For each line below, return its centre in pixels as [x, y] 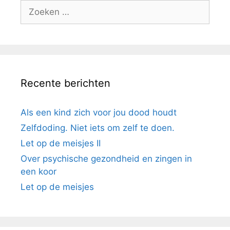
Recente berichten [65, 83]
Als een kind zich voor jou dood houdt [99, 112]
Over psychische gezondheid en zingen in [106, 158]
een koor [39, 171]
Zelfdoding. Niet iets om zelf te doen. [98, 128]
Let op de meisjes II [61, 143]
